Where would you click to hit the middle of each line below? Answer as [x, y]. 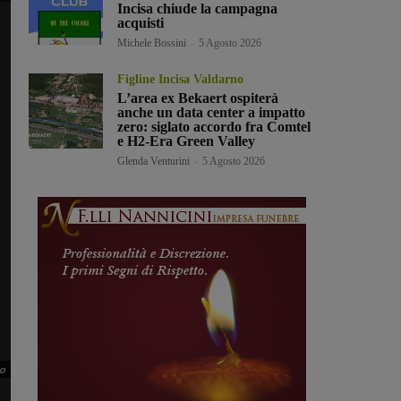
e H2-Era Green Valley [187, 141]
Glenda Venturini [154, 162]
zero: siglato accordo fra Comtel [214, 127]
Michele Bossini [152, 43]
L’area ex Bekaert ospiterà [198, 98]
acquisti [141, 23]
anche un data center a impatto [212, 113]
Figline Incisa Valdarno [181, 80]
